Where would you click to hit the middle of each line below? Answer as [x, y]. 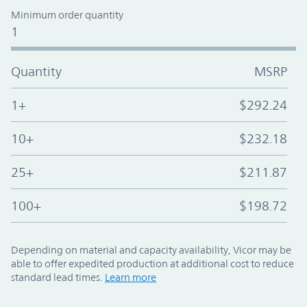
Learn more [131, 278]
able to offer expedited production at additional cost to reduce [152, 264]
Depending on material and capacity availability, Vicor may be [151, 250]
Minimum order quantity [67, 15]
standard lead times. [58, 278]
